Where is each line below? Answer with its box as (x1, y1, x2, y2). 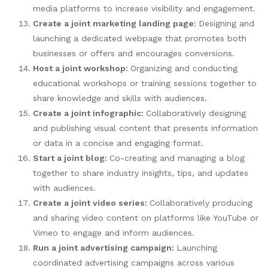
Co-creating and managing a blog (109, 153, 245, 163)
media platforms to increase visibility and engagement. (33, 3, 255, 13)
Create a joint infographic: (33, 108, 146, 118)
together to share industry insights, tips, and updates (33, 167, 248, 178)
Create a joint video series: (33, 197, 150, 208)
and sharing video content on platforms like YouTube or (33, 212, 258, 223)
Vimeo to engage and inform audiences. (33, 227, 194, 237)
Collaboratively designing (146, 108, 246, 118)
